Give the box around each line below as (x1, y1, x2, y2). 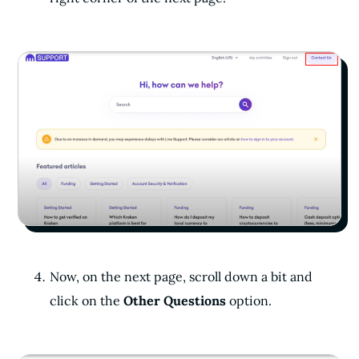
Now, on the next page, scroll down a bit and (50, 268, 313, 284)
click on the (50, 292, 123, 309)
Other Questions (123, 292, 229, 309)
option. (229, 292, 272, 309)
